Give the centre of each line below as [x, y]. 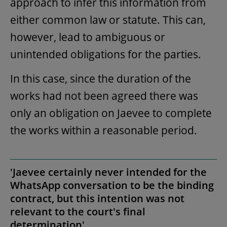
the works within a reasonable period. [104, 130]
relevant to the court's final [78, 211]
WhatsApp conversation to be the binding [112, 185]
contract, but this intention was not [97, 198]
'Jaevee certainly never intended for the [108, 172]
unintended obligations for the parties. [107, 54]
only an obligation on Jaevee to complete [111, 113]
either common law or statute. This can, [108, 20]
